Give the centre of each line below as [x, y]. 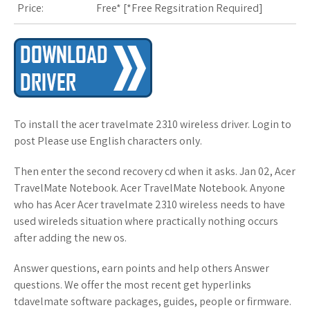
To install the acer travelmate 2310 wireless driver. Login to [153, 124]
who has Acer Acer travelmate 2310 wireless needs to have [149, 204]
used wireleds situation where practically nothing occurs [146, 221]
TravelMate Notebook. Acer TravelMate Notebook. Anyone [149, 188]
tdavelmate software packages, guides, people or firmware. [153, 301]
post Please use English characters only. [108, 141]
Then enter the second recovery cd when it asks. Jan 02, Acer [155, 171]
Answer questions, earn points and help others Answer [142, 268]
